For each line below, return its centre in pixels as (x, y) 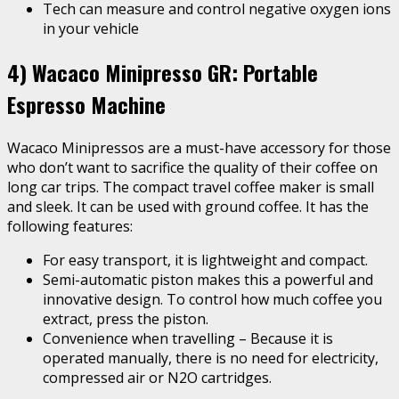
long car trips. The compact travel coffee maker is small (191, 187)
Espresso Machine (86, 105)
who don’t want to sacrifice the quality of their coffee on (192, 168)
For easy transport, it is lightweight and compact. (205, 261)
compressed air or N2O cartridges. (157, 378)
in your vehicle (91, 29)
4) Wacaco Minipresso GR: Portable (163, 73)
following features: (70, 227)
